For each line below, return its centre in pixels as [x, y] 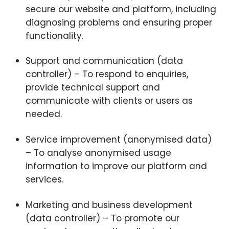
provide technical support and [93, 88]
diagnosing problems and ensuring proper [119, 22]
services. [44, 180]
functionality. [54, 36]
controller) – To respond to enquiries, [107, 74]
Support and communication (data [104, 61]
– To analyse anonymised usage [98, 153]
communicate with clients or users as [109, 101]
